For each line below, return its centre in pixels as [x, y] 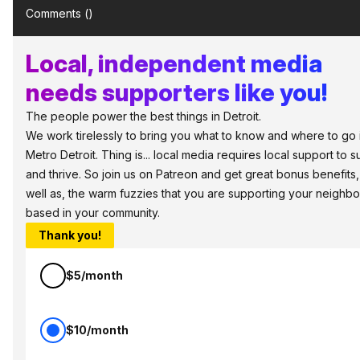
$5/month [94, 275]
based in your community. [93, 213]
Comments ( [57, 13]
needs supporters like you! [176, 92]
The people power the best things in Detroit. [143, 116]
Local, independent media [174, 63]
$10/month [97, 330]
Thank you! [70, 235]
